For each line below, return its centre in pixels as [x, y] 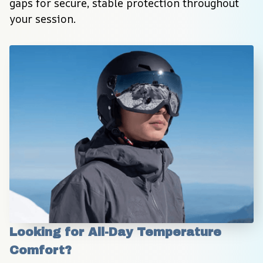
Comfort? [41, 250]
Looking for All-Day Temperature [115, 232]
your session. [43, 19]
